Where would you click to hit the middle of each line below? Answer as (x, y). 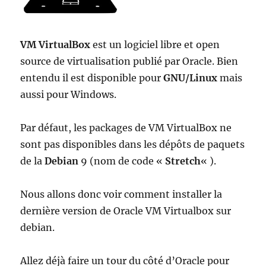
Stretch (183, 161)
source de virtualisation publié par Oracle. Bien (129, 61)
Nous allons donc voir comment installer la (121, 194)
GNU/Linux (191, 78)
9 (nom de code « (122, 161)
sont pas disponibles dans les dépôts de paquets (133, 144)
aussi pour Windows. (69, 94)
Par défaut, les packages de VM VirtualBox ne (126, 128)
